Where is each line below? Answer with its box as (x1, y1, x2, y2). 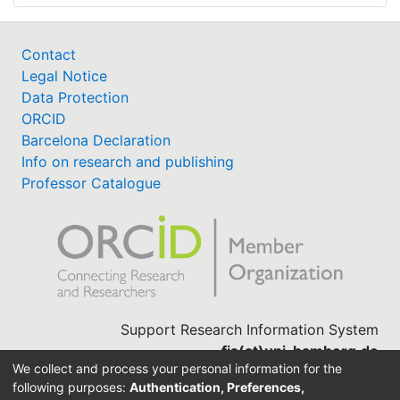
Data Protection (21, 87, 129, 106)
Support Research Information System (121, 320, 379, 338)
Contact (21, 45, 76, 63)
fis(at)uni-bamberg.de (221, 341, 379, 360)
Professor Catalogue (21, 173, 161, 192)
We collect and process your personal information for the (12, 360, 342, 376)
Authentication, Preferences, (129, 379, 304, 395)
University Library (259, 362, 379, 381)
